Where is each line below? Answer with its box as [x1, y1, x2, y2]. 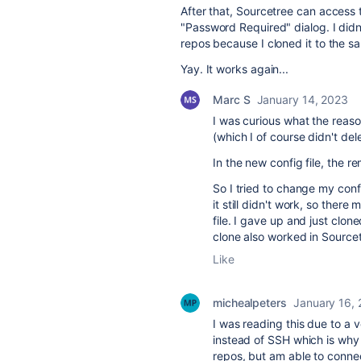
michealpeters [213, 296, 287, 309]
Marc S [213, 93, 251, 106]
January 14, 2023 [256, 93, 349, 106]
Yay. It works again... [180, 62, 289, 76]
